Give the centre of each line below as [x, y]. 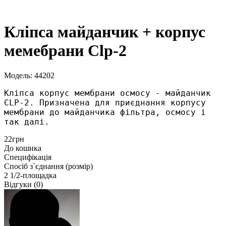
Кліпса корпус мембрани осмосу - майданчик [107, 93]
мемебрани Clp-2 [65, 51]
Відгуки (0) [23, 184]
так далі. [27, 122]
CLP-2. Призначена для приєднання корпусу [105, 102]
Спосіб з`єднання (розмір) [48, 166]
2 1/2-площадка [30, 175]
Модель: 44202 [29, 75]
